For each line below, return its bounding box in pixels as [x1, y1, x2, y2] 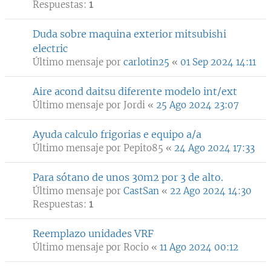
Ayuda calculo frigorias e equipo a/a [33, 128, 201, 140]
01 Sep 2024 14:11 [180, 56, 256, 68]
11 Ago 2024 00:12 [160, 241, 238, 253]
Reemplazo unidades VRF [33, 227, 154, 240]
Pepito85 [123, 142, 163, 154]
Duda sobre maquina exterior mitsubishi [33, 28, 226, 40]
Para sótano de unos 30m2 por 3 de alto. [33, 171, 223, 183]
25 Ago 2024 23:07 [156, 99, 239, 111]
